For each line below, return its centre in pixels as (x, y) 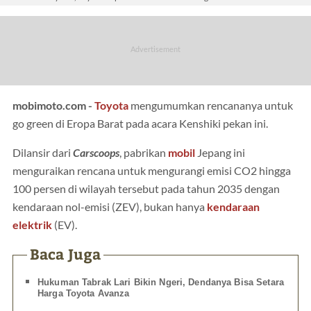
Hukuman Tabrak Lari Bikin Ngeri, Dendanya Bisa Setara (161, 283)
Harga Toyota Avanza (84, 294)
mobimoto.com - (53, 105)
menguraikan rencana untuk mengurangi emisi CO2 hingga (152, 170)
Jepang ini (220, 152)
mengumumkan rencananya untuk (211, 105)
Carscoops (96, 152)
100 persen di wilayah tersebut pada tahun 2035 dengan (146, 188)
